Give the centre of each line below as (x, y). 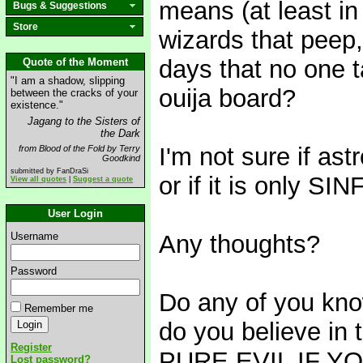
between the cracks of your (74, 93)
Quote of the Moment (75, 62)
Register (31, 347)
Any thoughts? (239, 244)
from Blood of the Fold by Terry (79, 148)
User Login (75, 214)
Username (34, 236)
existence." (37, 105)
